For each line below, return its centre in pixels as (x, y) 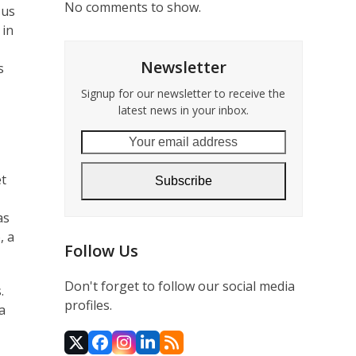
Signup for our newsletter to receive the (184, 93)
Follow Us (101, 251)
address (103, 177)
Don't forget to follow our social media (179, 286)
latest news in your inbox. (183, 110)
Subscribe (183, 181)
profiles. (88, 305)
